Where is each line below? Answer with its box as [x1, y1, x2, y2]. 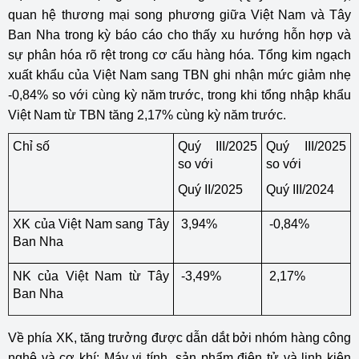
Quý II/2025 [178, 183, 243, 196]
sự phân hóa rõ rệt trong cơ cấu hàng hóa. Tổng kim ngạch [8, 48, 351, 62]
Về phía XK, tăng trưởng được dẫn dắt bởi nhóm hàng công [8, 331, 351, 345]
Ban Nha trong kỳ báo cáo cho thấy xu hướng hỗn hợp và [8, 28, 351, 42]
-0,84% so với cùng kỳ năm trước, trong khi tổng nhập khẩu [8, 88, 351, 102]
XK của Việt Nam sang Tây [13, 217, 169, 231]
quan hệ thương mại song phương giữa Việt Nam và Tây [8, 8, 351, 22]
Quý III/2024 [266, 183, 334, 196]
